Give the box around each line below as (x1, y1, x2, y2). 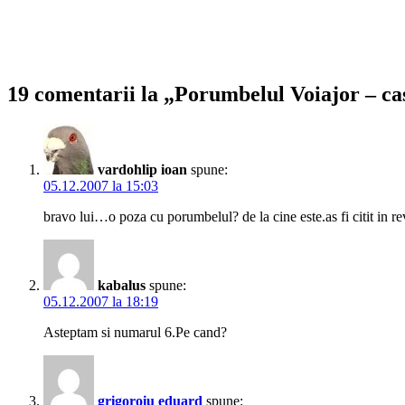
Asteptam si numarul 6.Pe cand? (43, 325, 227, 341)
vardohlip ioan (98, 162, 187, 178)
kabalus (98, 278, 146, 294)
